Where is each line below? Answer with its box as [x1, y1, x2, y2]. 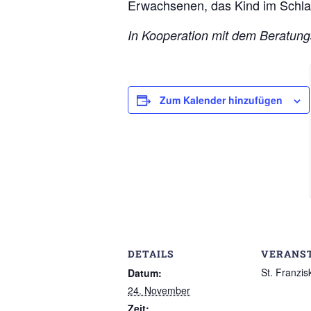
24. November [128, 283, 190, 297]
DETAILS [128, 247, 174, 260]
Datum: [128, 266, 162, 280]
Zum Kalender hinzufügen [160, 93, 283, 107]
